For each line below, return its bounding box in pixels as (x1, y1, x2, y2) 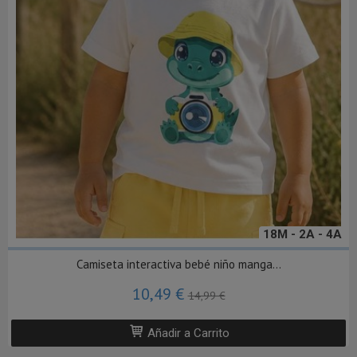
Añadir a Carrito (144, 325, 229, 340)
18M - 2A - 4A (263, 226, 342, 241)
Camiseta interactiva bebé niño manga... (76, 256, 281, 272)
